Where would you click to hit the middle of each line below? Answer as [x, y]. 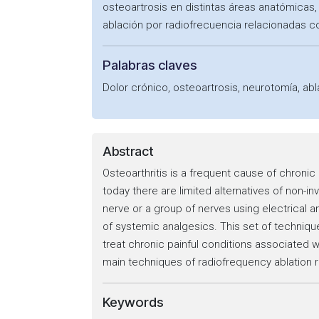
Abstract [128, 151]
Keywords [133, 302]
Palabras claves [150, 65]
